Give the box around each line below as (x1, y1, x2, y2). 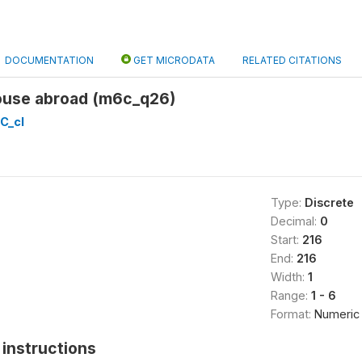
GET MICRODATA (131, 54, 215, 66)
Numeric (314, 307, 360, 321)
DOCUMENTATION (5, 54, 94, 66)
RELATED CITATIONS (242, 54, 342, 66)
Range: (270, 288, 311, 302)
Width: (270, 270, 308, 284)
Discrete (304, 196, 354, 209)
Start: (270, 233, 302, 246)
